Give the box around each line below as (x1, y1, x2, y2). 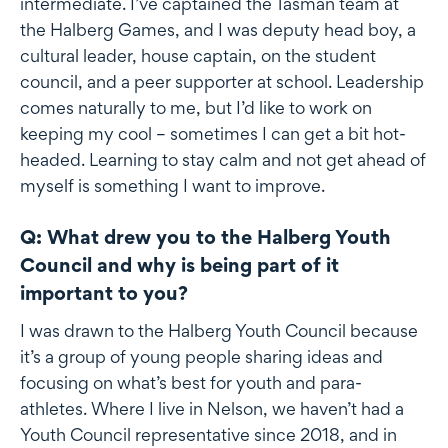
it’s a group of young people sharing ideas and (20, 345, 383, 367)
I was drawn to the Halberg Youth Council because (20, 319, 418, 341)
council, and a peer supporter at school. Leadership (20, 70, 424, 92)
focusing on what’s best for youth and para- (20, 371, 362, 393)
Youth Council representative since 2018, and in (20, 423, 397, 445)
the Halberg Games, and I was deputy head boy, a (20, 18, 416, 40)
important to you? (20, 280, 188, 305)
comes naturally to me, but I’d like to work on (20, 96, 372, 118)
